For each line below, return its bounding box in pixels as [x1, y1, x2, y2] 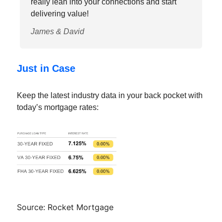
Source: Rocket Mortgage [17, 202, 113, 212]
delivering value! [31, 9, 89, 18]
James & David [31, 27, 84, 36]
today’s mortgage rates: [17, 103, 99, 111]
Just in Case [17, 62, 75, 74]
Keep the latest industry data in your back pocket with [17, 91, 203, 100]
